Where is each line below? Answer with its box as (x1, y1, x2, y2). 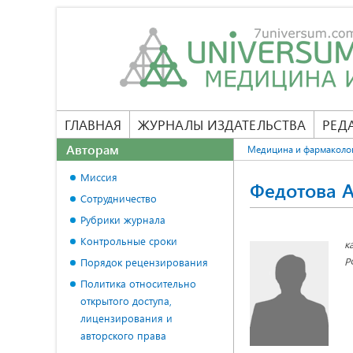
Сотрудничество (80, 191, 157, 205)
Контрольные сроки (80, 234, 177, 247)
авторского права (80, 329, 166, 342)
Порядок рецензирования (80, 255, 208, 269)
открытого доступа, (80, 294, 172, 307)
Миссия (80, 170, 117, 184)
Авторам (66, 141, 119, 158)
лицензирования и (80, 311, 173, 325)
